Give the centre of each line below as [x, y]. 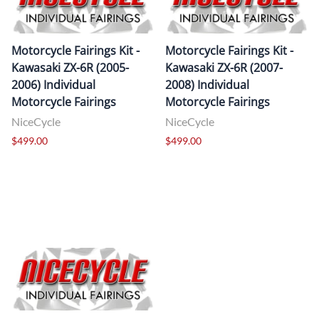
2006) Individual [53, 84]
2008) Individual [207, 84]
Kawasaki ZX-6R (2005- [70, 67]
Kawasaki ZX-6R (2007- [224, 67]
